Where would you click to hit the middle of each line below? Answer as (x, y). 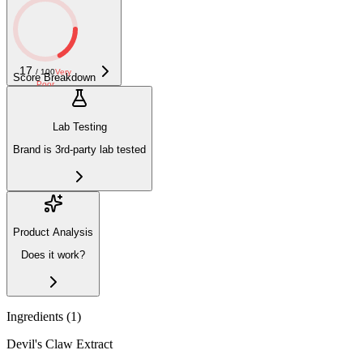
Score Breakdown (54, 77)
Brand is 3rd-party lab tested (79, 150)
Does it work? (53, 255)
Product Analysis (53, 233)
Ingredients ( (38, 316)
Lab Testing (79, 127)
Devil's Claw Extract (60, 344)
